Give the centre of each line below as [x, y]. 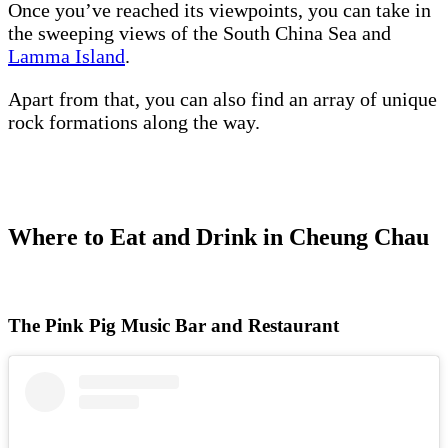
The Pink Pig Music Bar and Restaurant [178, 325]
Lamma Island [66, 56]
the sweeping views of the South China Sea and [199, 33]
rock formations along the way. [139, 122]
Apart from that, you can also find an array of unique [222, 99]
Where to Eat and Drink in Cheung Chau [221, 237]
